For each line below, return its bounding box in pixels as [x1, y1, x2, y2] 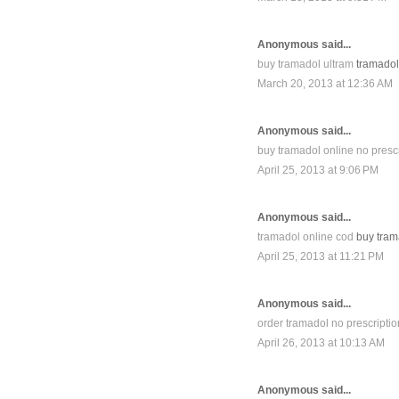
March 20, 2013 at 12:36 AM [257, 77, 393, 91]
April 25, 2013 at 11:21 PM [257, 250, 384, 264]
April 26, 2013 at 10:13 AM [257, 337, 385, 350]
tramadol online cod [257, 231, 354, 244]
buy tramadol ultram [257, 58, 354, 71]
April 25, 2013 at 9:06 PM [257, 164, 379, 177]
